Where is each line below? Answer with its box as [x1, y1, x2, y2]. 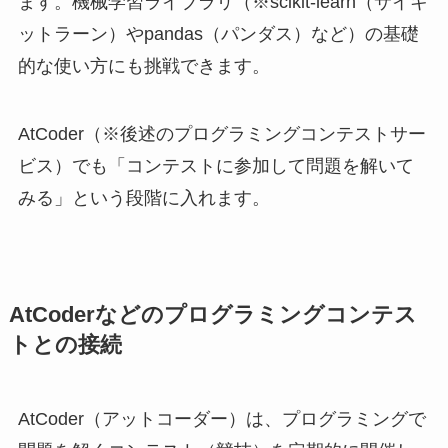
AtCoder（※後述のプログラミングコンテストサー [17, 124, 426, 145]
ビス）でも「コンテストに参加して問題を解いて [17, 156, 414, 177]
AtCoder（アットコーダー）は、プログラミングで [17, 409, 426, 430]
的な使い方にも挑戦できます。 [17, 56, 270, 77]
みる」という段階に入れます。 [17, 188, 270, 209]
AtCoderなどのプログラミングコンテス [8, 303, 417, 328]
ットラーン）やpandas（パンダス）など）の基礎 [17, 24, 419, 45]
